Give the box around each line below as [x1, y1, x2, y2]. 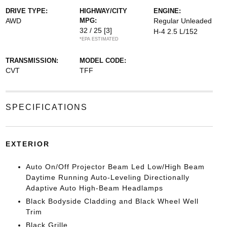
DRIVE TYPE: [5, 7, 48, 15]
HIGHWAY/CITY [79, 7, 127, 15]
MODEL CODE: [79, 57, 126, 64]
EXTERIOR [5, 140, 50, 148]
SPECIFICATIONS [5, 103, 88, 111]
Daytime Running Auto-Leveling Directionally [25, 173, 190, 181]
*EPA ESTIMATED [79, 36, 119, 42]
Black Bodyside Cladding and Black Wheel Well [25, 197, 199, 205]
